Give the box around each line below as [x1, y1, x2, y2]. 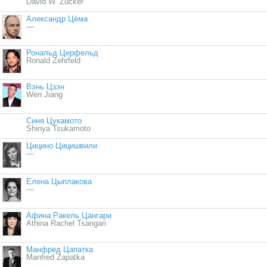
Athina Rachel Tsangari [26, 219, 106, 228]
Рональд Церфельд [26, 48, 98, 58]
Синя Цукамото [26, 116, 82, 126]
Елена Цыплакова [26, 177, 92, 187]
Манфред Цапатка [26, 245, 93, 254]
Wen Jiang [26, 90, 63, 100]
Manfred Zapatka [26, 253, 85, 262]
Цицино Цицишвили [26, 141, 97, 151]
